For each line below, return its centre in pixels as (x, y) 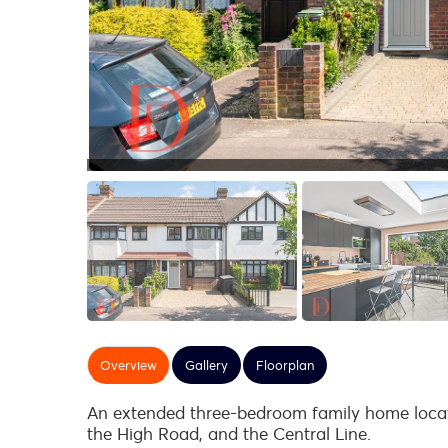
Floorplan (285, 365)
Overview (128, 365)
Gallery (206, 365)
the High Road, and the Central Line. (229, 434)
